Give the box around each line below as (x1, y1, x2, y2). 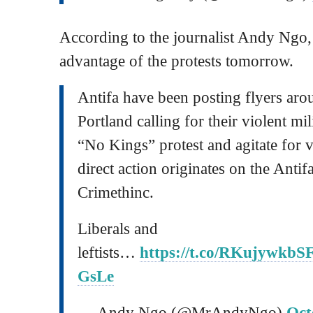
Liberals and (78, 219, 158, 238)
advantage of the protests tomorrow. (59, 51, 293, 70)
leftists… (78, 242, 140, 261)
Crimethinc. (78, 182, 154, 201)
